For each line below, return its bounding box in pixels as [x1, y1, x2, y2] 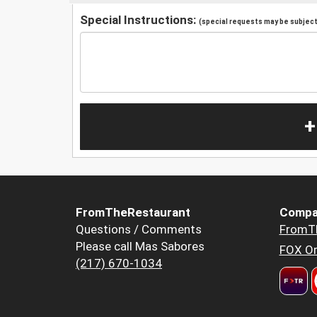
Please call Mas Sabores [76, 239, 204, 254]
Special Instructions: [80, 12, 199, 27]
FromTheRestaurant [76, 205, 190, 220]
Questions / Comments [76, 222, 202, 237]
